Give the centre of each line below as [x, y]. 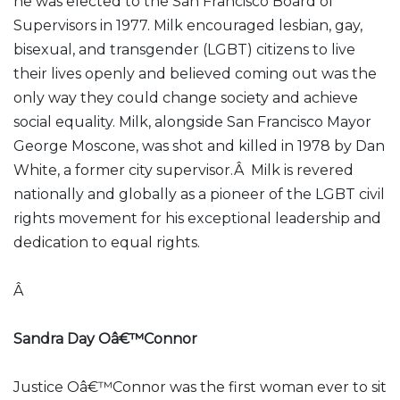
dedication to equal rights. [107, 242]
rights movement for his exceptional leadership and [197, 218]
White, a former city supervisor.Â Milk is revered [183, 170]
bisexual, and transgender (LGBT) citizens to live [184, 50]
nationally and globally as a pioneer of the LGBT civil [199, 194]
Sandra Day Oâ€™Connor [105, 339]
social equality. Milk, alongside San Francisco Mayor [192, 122]
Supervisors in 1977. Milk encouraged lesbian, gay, [188, 25]
